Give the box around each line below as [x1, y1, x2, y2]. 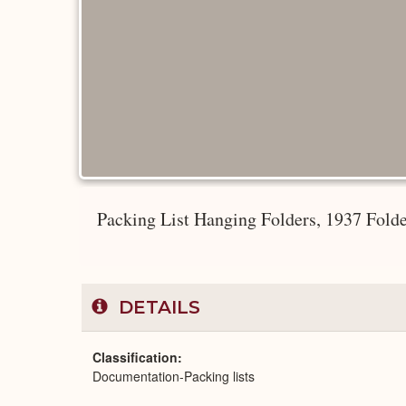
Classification [92, 348, 178, 366]
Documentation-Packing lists [92, 367, 255, 385]
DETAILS [113, 296, 200, 318]
